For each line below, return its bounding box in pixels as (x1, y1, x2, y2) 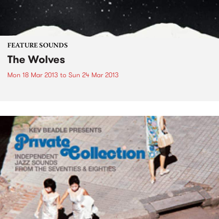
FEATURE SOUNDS (7, 42, 68, 49)
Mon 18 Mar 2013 (7, 69, 58, 80)
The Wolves (7, 51, 65, 67)
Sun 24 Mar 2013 (68, 69, 119, 80)
